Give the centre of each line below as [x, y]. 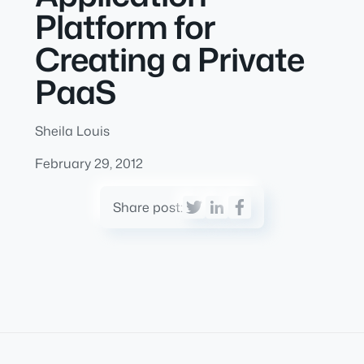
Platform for [125, 26]
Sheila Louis [72, 131]
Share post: [148, 207]
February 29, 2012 [89, 163]
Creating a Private [169, 59]
